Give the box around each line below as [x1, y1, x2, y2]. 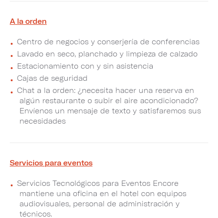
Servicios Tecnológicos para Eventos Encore [17, 179, 179, 187]
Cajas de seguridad [17, 73, 88, 82]
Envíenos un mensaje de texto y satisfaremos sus [19, 106, 201, 115]
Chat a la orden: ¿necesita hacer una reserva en [17, 86, 194, 94]
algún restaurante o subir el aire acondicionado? [19, 96, 198, 105]
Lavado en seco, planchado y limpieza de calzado [17, 49, 198, 58]
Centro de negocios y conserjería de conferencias [17, 37, 200, 46]
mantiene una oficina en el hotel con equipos [19, 189, 186, 198]
